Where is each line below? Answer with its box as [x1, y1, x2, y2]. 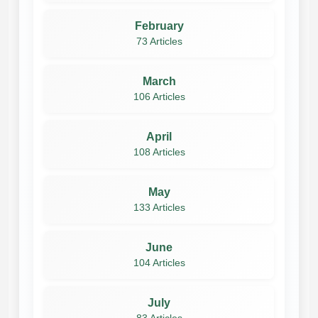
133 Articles [133, 202, 185, 213]
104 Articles [133, 257, 185, 268]
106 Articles [133, 91, 185, 102]
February [134, 19, 184, 32]
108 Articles [133, 146, 185, 158]
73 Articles [136, 35, 182, 47]
